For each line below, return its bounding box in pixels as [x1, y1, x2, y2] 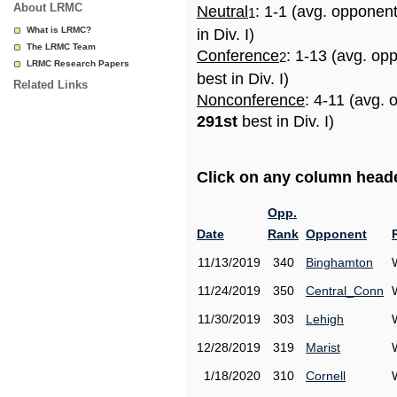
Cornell [306, 369, 346, 383]
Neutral [197, 3, 248, 20]
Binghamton [306, 255, 373, 269]
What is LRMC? [27, 25, 91, 35]
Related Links [13, 78, 88, 91]
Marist [306, 340, 340, 354]
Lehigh [306, 312, 344, 326]
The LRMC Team [27, 42, 96, 51]
